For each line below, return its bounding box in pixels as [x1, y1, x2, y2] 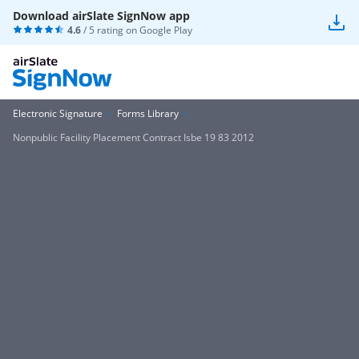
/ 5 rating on [81, 23, 139, 37]
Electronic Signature [13, 107, 103, 120]
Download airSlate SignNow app [13, 8, 190, 23]
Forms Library [117, 107, 179, 120]
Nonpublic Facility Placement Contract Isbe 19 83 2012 [13, 131, 254, 144]
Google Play [139, 23, 192, 37]
